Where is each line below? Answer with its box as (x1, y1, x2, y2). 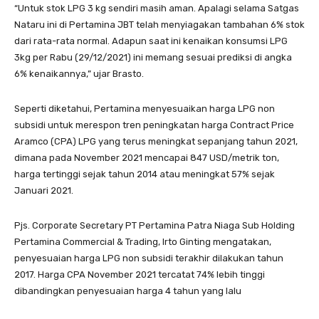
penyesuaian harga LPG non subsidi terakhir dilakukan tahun (14, 253, 283, 264)
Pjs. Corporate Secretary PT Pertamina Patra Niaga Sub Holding (14, 220, 295, 231)
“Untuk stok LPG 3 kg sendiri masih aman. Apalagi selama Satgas (14, 3, 299, 14)
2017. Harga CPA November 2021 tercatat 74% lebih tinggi (14, 269, 265, 281)
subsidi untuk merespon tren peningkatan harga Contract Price (14, 120, 294, 131)
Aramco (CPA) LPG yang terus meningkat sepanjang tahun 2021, (14, 136, 298, 147)
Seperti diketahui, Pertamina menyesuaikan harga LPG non (14, 103, 275, 115)
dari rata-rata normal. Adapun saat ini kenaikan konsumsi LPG (14, 36, 288, 47)
